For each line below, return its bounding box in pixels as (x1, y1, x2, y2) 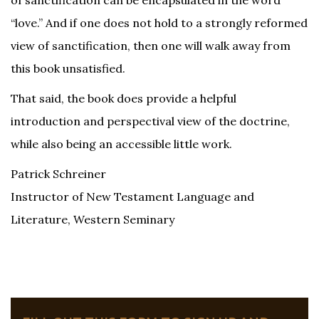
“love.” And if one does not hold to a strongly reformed (11, 16, 308, 31)
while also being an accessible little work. (11, 137, 232, 152)
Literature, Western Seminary (11, 212, 174, 227)
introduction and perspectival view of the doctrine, (11, 114, 290, 129)
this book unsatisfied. (11, 61, 125, 76)
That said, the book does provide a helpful (11, 91, 236, 106)
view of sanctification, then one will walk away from (11, 38, 291, 53)
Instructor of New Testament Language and (11, 189, 254, 204)
